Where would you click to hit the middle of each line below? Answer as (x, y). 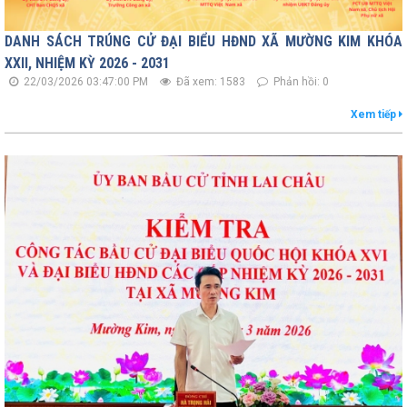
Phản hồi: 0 (300, 82)
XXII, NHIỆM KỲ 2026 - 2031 (87, 64)
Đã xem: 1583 (209, 82)
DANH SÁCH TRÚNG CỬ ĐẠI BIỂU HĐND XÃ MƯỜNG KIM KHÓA (203, 42)
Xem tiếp (375, 115)
